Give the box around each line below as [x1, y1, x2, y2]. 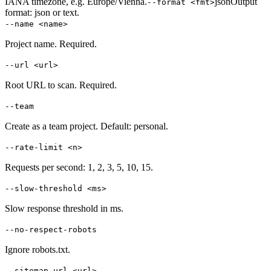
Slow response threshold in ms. [5, 203, 123, 214]
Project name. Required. [5, 39, 97, 50]
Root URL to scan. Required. [5, 80, 117, 91]
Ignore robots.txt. [5, 244, 70, 255]
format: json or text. [5, 7, 79, 18]
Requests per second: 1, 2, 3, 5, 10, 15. [5, 162, 153, 173]
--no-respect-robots [5, 225, 97, 235]
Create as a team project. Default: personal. [5, 121, 168, 132]
